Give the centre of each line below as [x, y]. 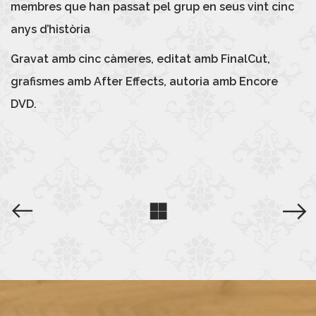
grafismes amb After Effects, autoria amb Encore [144, 81]
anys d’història [50, 30]
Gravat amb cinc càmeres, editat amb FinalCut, [140, 59]
